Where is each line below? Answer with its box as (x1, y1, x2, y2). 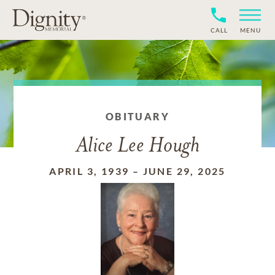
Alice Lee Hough (76, 136, 199, 157)
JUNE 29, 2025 (142, 165, 226, 177)
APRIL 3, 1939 (49, 165, 130, 177)
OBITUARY (105, 110, 170, 122)
